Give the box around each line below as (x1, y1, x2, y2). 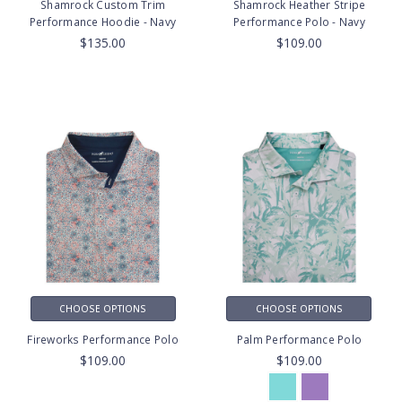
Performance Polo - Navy (233, 14, 365, 31)
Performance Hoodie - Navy (29, 14, 177, 31)
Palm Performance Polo (236, 331, 363, 347)
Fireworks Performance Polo (27, 331, 179, 347)
